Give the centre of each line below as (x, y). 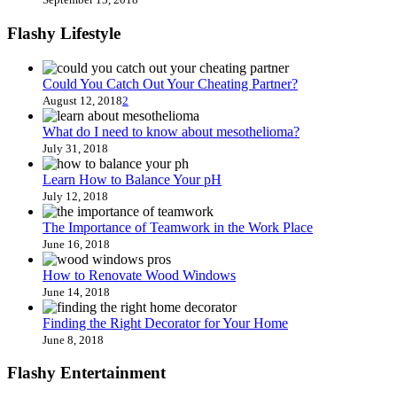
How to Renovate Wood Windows (139, 275)
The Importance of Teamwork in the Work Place (178, 227)
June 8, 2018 (73, 339)
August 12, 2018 (82, 100)
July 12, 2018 (75, 196)
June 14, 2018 (76, 292)
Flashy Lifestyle (64, 34)
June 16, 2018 (76, 244)
